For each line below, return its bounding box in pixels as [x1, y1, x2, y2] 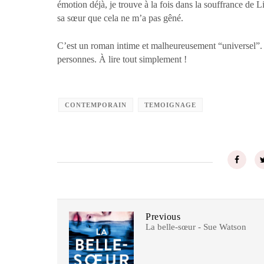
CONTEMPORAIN [65, 101, 127, 108]
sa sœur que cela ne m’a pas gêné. [57, 13, 183, 23]
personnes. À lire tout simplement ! [57, 54, 187, 64]
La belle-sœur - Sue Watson [146, 222, 246, 232]
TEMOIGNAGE [144, 101, 196, 108]
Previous [146, 212, 180, 222]
